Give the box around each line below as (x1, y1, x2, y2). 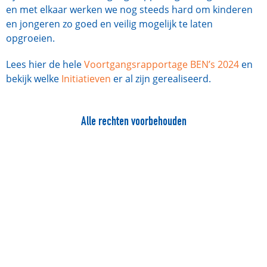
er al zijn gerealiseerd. (111, 72, 211, 85)
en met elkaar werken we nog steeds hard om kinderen (6, 3, 253, 16)
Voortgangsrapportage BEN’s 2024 (84, 58, 239, 71)
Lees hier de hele (6, 58, 84, 71)
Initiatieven (61, 72, 111, 85)
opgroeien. (6, 32, 55, 45)
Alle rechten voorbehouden (80, 116, 187, 129)
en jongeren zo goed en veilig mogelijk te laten (6, 17, 213, 30)
